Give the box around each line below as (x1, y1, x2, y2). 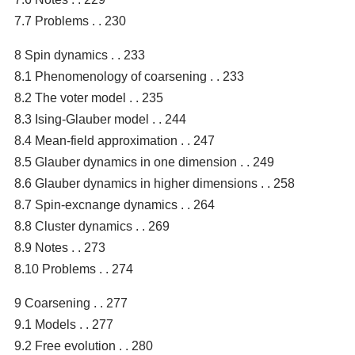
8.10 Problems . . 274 (14, 261, 133, 276)
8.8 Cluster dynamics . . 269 (14, 219, 170, 233)
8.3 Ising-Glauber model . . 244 (14, 112, 186, 126)
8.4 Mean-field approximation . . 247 (14, 133, 215, 147)
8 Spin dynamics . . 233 (14, 48, 145, 62)
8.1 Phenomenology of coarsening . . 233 (14, 69, 244, 83)
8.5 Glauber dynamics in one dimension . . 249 (14, 155, 274, 169)
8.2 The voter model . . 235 (14, 90, 163, 105)
